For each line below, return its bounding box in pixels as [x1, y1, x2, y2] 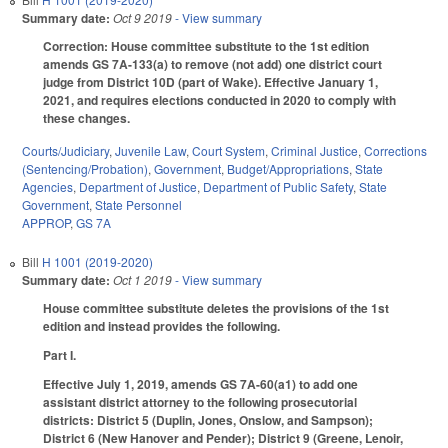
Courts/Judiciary [22, 142, 109, 160]
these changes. [43, 109, 130, 128]
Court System [192, 142, 265, 160]
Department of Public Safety [203, 178, 353, 196]
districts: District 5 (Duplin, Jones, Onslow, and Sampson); [43, 410, 373, 429]
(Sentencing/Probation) [22, 160, 148, 178]
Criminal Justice [271, 142, 358, 160]
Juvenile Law [115, 142, 186, 160]
